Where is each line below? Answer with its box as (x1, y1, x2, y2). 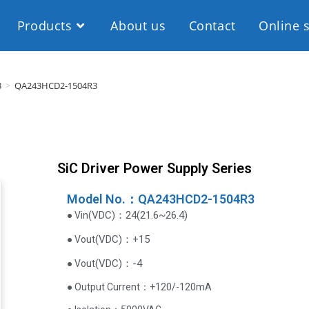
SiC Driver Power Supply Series (57, 160, 252, 177)
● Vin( (67, 210, 92, 221)
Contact (188, 17, 236, 34)
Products (17, 17, 72, 34)
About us (110, 17, 166, 34)
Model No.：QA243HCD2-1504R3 (67, 192, 255, 206)
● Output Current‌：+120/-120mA (67, 281, 212, 292)
